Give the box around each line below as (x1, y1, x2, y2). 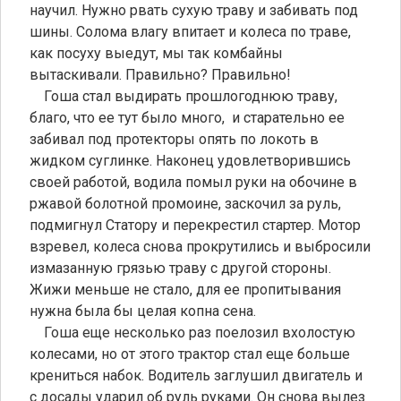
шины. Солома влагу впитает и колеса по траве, (30, 22, 351, 40)
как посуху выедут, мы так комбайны (30, 44, 283, 62)
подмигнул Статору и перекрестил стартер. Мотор (30, 216, 361, 234)
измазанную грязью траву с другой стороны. (30, 259, 331, 277)
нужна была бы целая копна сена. (30, 302, 256, 320)
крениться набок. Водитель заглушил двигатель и (30, 366, 363, 384)
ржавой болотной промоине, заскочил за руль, (30, 194, 341, 212)
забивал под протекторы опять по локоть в (30, 130, 319, 148)
